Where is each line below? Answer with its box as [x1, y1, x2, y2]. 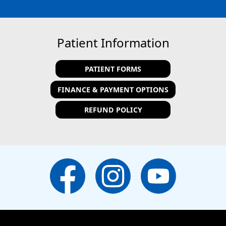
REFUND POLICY [84, 105, 142, 115]
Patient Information [56, 34, 169, 51]
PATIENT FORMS [85, 64, 141, 74]
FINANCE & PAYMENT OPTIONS [58, 84, 168, 94]
